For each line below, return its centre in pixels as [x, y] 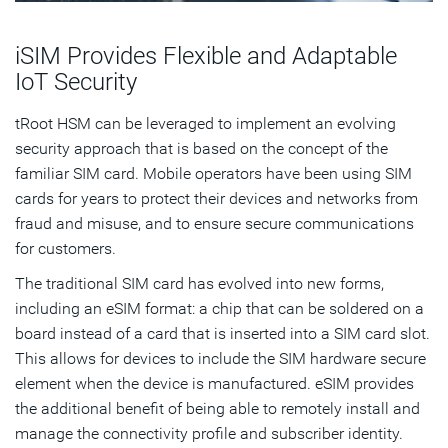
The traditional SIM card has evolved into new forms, [199, 283]
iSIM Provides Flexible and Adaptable [206, 55]
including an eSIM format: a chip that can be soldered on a [219, 308]
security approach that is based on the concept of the [201, 148]
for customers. [65, 248]
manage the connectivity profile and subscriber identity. [209, 433]
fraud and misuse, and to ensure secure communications [214, 223]
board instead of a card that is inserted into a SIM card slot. [222, 333]
